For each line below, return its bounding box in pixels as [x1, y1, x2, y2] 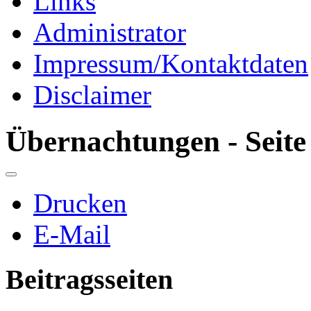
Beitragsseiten [6, 263, 173, 295]
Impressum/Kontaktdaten [33, 49, 308, 79]
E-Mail [33, 219, 110, 249]
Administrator [33, 17, 186, 48]
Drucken [33, 187, 127, 218]
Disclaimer [33, 80, 151, 110]
